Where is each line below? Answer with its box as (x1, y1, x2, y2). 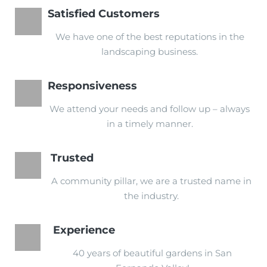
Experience (52, 223, 115, 237)
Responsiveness (47, 79, 137, 92)
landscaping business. (101, 46, 198, 57)
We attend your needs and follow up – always (49, 103, 250, 114)
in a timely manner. (106, 118, 193, 129)
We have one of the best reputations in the (55, 31, 244, 42)
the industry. (123, 190, 179, 201)
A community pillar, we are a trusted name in (51, 175, 252, 187)
